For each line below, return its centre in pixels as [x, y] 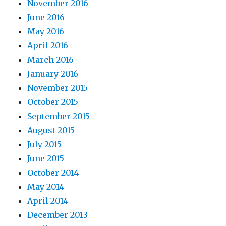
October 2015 [53, 102]
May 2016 [46, 32]
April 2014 [48, 201]
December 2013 [58, 215]
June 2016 [46, 17]
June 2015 [46, 159]
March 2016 [51, 60]
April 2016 [48, 46]
